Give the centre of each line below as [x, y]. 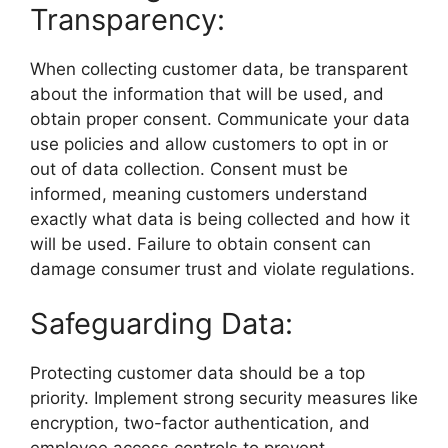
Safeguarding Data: [161, 323]
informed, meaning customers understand [199, 193]
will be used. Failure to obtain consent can [200, 243]
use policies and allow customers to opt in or [209, 143]
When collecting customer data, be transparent [219, 68]
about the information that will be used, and [207, 93]
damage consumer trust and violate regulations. [222, 268]
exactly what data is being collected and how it [220, 218]
